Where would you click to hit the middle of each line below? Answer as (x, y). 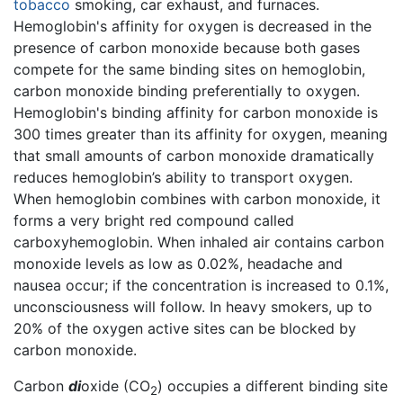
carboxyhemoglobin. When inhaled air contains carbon (199, 242)
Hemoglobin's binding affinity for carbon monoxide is (196, 113)
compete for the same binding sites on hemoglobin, (189, 70)
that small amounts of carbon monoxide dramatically (194, 156)
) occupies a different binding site (273, 386)
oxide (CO (116, 386)
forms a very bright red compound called (154, 221)
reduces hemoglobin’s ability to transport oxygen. (183, 178)
